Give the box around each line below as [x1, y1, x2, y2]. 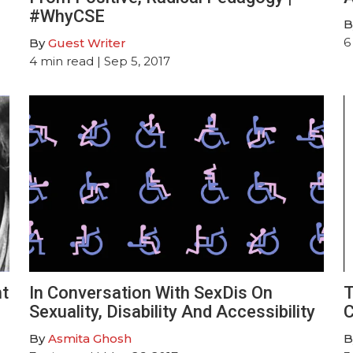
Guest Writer [48, 35, 127, 50]
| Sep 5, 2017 [94, 53, 171, 69]
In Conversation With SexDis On [29, 282, 273, 303]
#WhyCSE [29, 6, 106, 26]
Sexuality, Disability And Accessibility [29, 301, 316, 321]
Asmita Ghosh [48, 330, 132, 346]
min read [40, 53, 95, 69]
